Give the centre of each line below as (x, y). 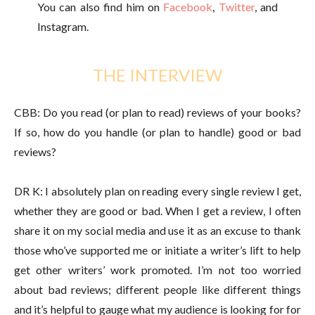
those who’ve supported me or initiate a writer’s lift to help (157, 250)
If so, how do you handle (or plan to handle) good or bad (157, 131)
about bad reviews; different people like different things (157, 289)
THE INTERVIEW (157, 75)
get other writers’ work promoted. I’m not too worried (157, 269)
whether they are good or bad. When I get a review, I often (157, 210)
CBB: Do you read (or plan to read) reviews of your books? (157, 112)
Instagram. (63, 26)
